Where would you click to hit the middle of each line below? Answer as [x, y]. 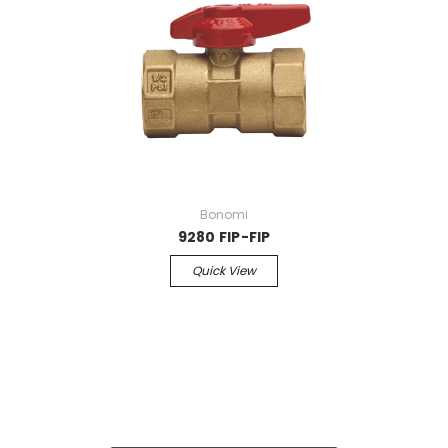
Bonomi [224, 214]
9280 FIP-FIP [224, 236]
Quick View [224, 270]
